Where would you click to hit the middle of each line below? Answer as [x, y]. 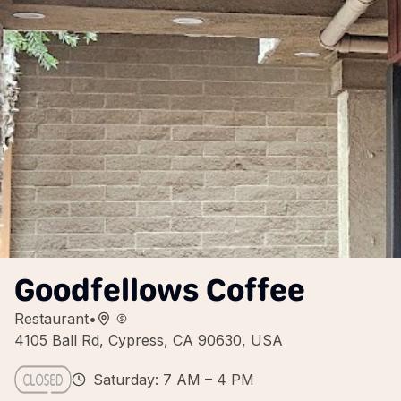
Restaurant [51, 319]
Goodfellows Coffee [160, 290]
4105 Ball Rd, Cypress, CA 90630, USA [149, 340]
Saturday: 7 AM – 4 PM [174, 380]
